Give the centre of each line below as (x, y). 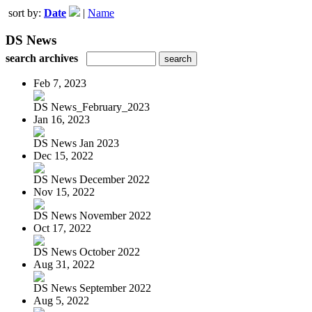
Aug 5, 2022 (61, 300)
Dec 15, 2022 (63, 155)
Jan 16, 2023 (62, 119)
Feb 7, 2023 (60, 83)
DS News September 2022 (92, 288)
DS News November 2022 (92, 215)
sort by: (26, 13)
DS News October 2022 (87, 251)
